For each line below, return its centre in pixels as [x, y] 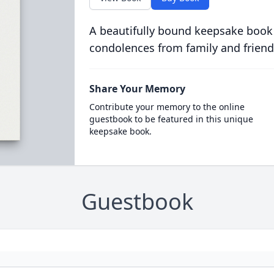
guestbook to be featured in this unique [171, 119]
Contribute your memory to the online [167, 107]
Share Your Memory [137, 89]
